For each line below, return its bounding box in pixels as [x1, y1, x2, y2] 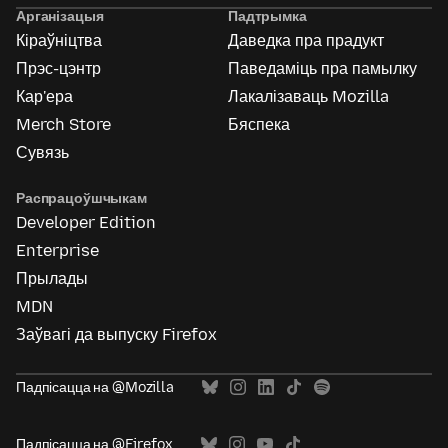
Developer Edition [16, 213, 156, 233]
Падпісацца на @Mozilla [16, 379, 174, 397]
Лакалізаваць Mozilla [228, 87, 389, 107]
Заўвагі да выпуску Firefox [16, 325, 217, 345]
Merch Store [16, 115, 111, 135]
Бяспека [228, 115, 290, 135]
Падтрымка [228, 8, 307, 26]
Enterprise [16, 241, 99, 261]
